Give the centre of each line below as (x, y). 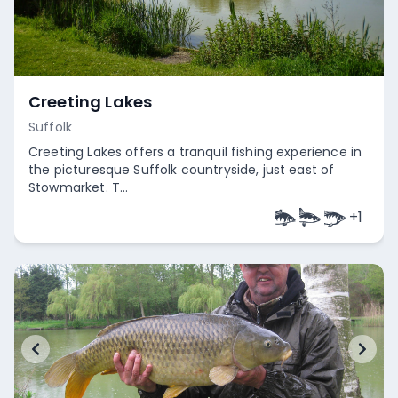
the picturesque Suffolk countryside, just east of (182, 170)
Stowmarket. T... (79, 187)
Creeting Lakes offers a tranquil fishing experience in (195, 152)
